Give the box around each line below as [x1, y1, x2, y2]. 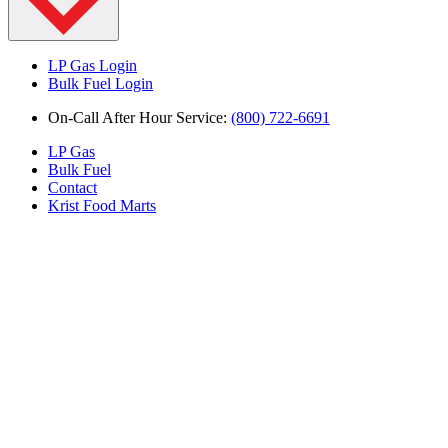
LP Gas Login [48, 56, 137, 74]
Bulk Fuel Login [48, 74, 153, 92]
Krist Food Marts [48, 196, 156, 214]
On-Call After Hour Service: [48, 108, 231, 126]
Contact [48, 178, 97, 196]
